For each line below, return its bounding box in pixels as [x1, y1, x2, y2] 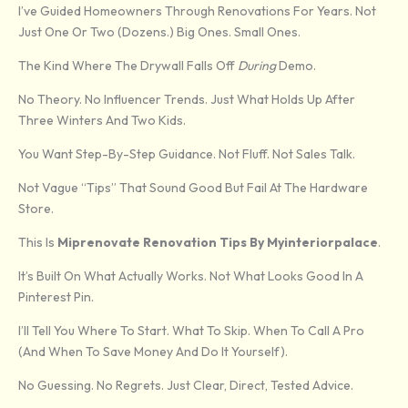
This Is [18, 234, 57, 251]
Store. [18, 200, 54, 218]
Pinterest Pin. [18, 289, 94, 306]
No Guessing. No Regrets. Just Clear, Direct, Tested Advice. [18, 377, 353, 394]
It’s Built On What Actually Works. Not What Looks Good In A [18, 268, 363, 285]
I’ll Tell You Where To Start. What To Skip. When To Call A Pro [18, 322, 364, 340]
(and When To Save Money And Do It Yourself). [18, 343, 288, 361]
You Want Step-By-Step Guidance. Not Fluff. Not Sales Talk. [18, 146, 355, 163]
